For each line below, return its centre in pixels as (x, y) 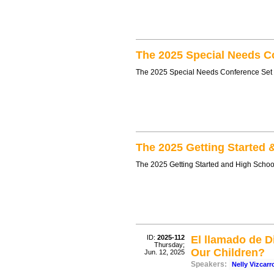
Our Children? (228, 253)
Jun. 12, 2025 (165, 252)
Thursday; (169, 245)
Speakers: (209, 264)
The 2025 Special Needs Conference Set (204, 72)
